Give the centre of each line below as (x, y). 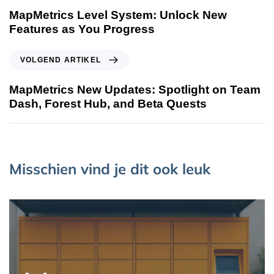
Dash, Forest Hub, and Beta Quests (108, 104)
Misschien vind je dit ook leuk (110, 169)
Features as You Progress (82, 29)
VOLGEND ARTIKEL (61, 60)
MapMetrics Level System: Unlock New (118, 15)
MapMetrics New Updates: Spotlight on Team (135, 90)
